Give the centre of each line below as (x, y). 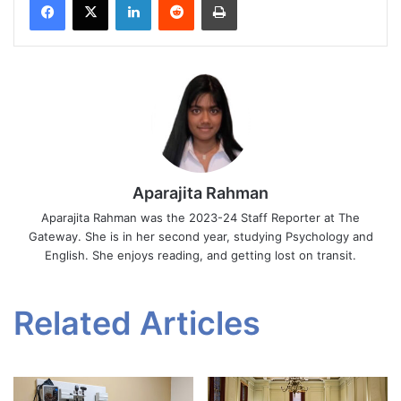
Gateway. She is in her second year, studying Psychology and (200, 237)
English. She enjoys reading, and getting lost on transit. (200, 256)
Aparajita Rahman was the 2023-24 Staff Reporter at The (200, 218)
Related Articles (137, 324)
